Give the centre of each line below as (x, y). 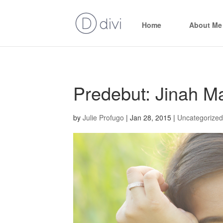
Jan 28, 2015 (151, 117)
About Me (206, 25)
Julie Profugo (103, 117)
